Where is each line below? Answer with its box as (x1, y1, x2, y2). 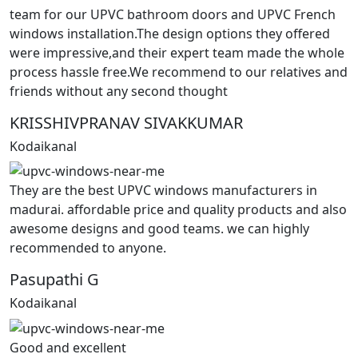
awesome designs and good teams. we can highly (10, 220, 309, 238)
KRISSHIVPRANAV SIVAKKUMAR (10, 111, 243, 133)
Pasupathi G (10, 268, 99, 291)
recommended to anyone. (10, 239, 166, 257)
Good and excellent (10, 338, 126, 356)
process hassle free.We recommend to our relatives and (10, 62, 348, 81)
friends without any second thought (10, 82, 228, 100)
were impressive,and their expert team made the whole (10, 43, 344, 62)
